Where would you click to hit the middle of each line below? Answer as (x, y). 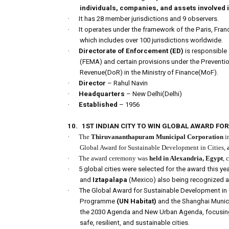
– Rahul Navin (127, 83)
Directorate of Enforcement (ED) (132, 51)
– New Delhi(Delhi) (153, 94)
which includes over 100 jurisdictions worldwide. (151, 40)
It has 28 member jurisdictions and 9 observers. (149, 19)
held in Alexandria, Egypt (186, 158)
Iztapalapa (111, 180)
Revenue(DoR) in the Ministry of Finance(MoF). (149, 73)
